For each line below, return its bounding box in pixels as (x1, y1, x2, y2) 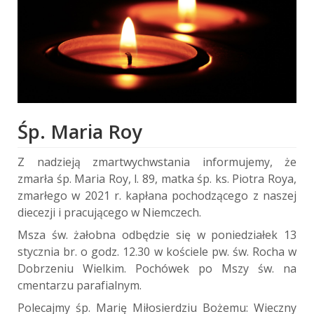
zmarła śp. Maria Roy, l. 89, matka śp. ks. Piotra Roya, (18, 170, 296, 186)
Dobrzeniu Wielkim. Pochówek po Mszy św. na (18, 260, 296, 276)
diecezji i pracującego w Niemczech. (18, 204, 201, 220)
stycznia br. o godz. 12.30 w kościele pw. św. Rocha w (18, 243, 296, 259)
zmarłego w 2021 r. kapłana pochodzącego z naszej (18, 187, 296, 203)
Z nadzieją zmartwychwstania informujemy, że (18, 153, 296, 170)
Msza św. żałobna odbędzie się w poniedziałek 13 (18, 226, 296, 243)
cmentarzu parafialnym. (18, 277, 142, 293)
